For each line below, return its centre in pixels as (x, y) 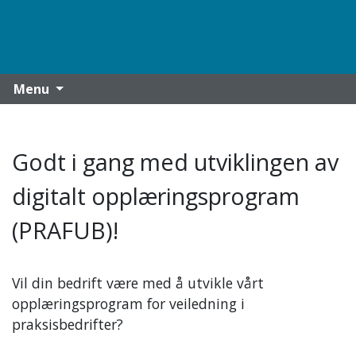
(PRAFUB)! (65, 230)
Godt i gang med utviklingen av (175, 162)
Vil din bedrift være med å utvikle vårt (138, 283)
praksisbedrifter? (70, 325)
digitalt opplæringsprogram (156, 196)
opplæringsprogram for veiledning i (128, 304)
